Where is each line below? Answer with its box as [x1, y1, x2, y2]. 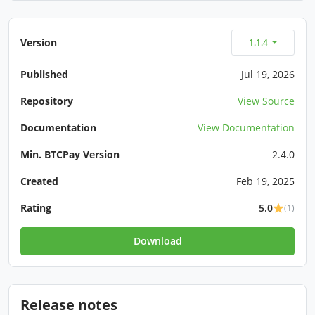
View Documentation [198, 121, 295, 135]
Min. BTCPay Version [20, 148, 120, 162]
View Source [238, 94, 295, 108]
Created [20, 174, 58, 188]
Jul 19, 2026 [241, 67, 295, 82]
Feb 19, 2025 [236, 174, 295, 188]
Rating [20, 201, 51, 215]
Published [20, 67, 68, 82]
